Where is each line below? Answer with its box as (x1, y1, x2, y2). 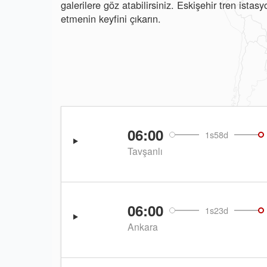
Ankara (127, 220, 158, 234)
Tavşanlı (127, 144, 163, 158)
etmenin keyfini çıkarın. (61, 11, 161, 26)
